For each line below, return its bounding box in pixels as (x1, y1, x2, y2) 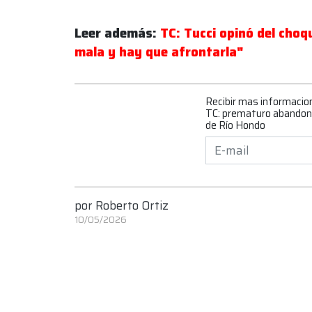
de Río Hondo (205, 117, 265, 134)
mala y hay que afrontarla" (75, 42, 244, 63)
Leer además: (75, 23, 160, 44)
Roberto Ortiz (95, 196, 169, 214)
